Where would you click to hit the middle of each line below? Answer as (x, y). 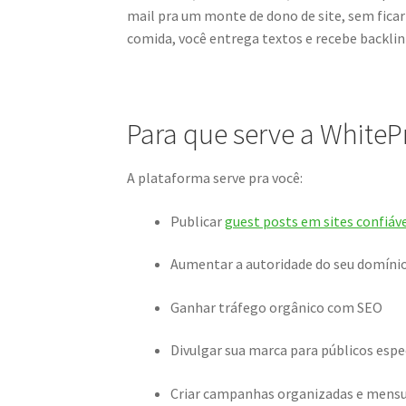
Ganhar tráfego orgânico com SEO (277, 307)
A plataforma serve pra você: (215, 177)
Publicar (198, 221)
